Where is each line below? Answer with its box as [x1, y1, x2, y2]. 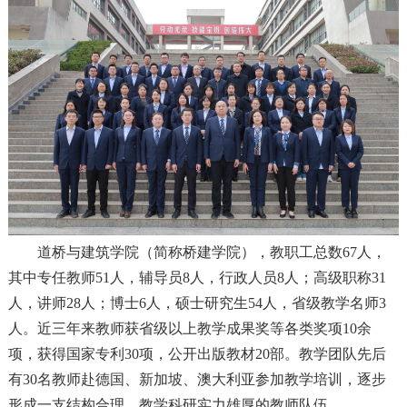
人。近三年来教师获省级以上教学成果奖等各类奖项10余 [7, 320, 372, 336]
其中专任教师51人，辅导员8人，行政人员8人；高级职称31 [7, 269, 386, 285]
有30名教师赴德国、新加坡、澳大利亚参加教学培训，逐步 [7, 371, 386, 387]
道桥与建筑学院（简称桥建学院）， [36, 243, 270, 260]
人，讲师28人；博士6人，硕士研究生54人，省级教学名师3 [7, 294, 386, 311]
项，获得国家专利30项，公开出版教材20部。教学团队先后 [7, 345, 386, 362]
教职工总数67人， [269, 243, 386, 260]
